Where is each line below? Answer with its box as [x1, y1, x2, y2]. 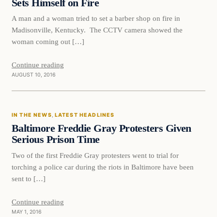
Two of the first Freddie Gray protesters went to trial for [12, 151, 179, 160]
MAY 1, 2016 [12, 209, 42, 216]
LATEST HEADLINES [54, 111, 115, 118]
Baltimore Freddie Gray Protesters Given [12, 123, 191, 135]
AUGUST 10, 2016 [12, 72, 56, 78]
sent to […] [12, 174, 46, 183]
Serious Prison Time [12, 134, 100, 146]
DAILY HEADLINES [24, 118, 74, 124]
